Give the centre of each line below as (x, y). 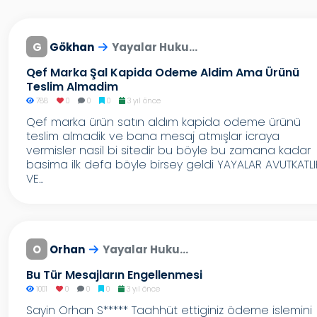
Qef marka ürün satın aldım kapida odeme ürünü (163, 122)
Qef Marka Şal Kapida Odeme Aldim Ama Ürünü (163, 73)
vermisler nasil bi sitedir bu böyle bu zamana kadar (168, 150)
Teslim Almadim (72, 87)
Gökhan (72, 47)
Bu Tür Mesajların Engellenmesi (114, 275)
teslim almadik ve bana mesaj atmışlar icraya (153, 136)
